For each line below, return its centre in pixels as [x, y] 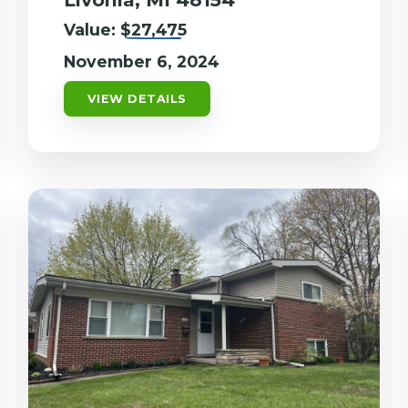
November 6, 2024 [141, 62]
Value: [92, 30]
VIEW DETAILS [137, 99]
